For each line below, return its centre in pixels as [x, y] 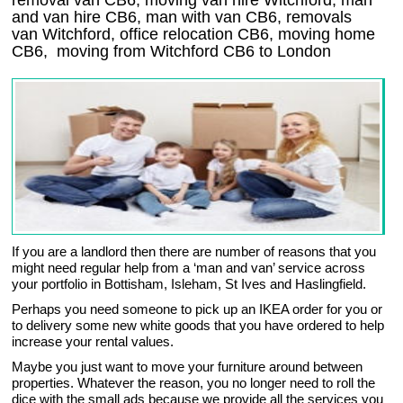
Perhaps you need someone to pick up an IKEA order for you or [197, 309]
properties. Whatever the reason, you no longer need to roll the [194, 383]
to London [293, 52]
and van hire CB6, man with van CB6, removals [182, 18]
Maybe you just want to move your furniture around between [188, 367]
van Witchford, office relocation [125, 35]
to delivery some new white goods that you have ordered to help [198, 326]
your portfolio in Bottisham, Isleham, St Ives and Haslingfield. [189, 284]
